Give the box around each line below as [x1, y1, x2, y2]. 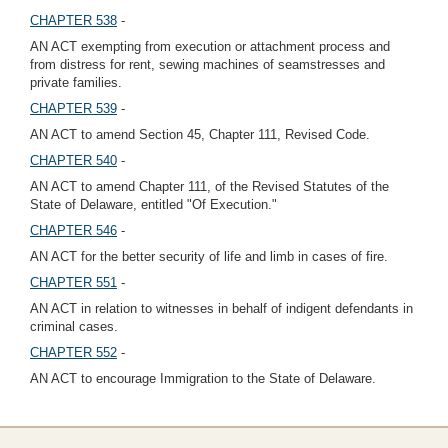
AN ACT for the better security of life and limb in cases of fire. [30, 249, 388, 264]
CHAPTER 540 [30, 153, 117, 168]
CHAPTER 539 [30, 101, 117, 116]
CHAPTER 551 [30, 275, 117, 290]
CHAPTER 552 [30, 345, 117, 360]
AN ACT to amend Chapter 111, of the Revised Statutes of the [30, 179, 389, 194]
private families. [30, 75, 122, 90]
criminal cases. [30, 319, 118, 334]
